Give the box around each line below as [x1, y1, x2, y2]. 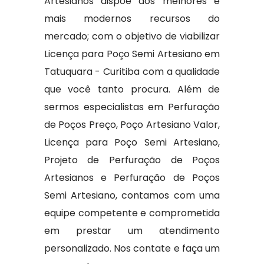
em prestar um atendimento [44, 224, 220, 237]
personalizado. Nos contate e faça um [44, 242, 220, 255]
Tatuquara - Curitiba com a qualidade [44, 65, 220, 78]
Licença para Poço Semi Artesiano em [44, 47, 220, 61]
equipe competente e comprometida [44, 206, 220, 220]
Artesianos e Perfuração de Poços [44, 171, 220, 184]
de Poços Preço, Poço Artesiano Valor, [44, 118, 220, 131]
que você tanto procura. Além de [44, 82, 220, 96]
